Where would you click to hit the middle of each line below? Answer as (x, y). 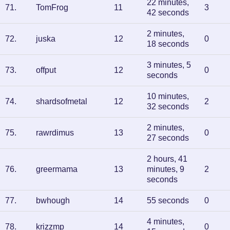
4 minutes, (166, 222)
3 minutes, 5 (169, 65)
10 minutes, (168, 96)
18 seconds (168, 44)
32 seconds (168, 107)
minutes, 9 (166, 169)
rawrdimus (55, 133)
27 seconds (168, 138)
